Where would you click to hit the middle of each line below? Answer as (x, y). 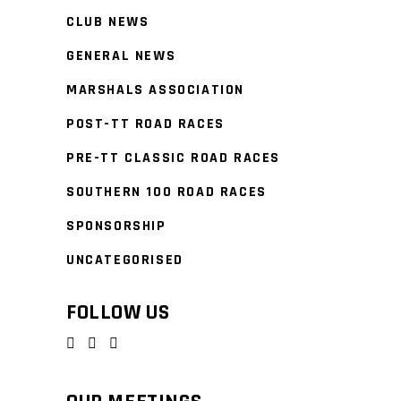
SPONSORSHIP (116, 226)
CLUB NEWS (108, 22)
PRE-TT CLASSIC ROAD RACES (173, 158)
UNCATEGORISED (125, 260)
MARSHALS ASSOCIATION (155, 90)
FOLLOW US (118, 312)
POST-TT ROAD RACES (145, 124)
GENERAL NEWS (121, 56)
